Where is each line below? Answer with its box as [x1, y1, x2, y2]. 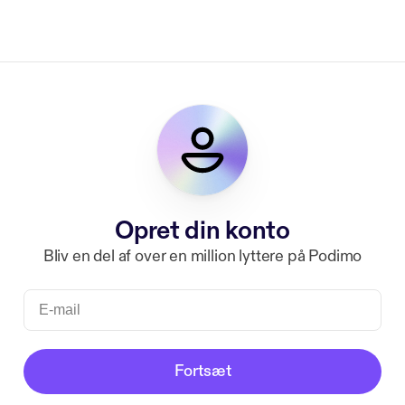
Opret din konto [115, 215, 290, 247]
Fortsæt [174, 361, 231, 381]
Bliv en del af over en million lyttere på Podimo [42, 246, 363, 267]
